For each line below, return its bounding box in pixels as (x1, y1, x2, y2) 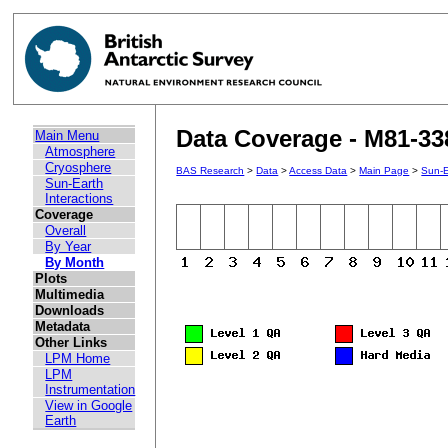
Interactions (45, 191, 114, 207)
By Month (45, 255, 105, 271)
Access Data (289, 165, 348, 177)
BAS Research (176, 165, 245, 177)
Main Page (359, 165, 410, 177)
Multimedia (35, 287, 105, 303)
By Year (45, 239, 92, 255)
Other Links (35, 335, 108, 351)
